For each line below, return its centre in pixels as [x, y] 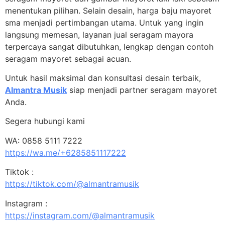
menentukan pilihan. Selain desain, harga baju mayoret [108, 10]
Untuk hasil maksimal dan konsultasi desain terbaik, [103, 78]
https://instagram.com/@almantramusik [80, 215]
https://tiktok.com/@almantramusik [72, 184]
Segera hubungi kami [45, 121]
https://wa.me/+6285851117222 [66, 152]
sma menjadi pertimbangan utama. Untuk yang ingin [104, 22]
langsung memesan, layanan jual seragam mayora [99, 34]
